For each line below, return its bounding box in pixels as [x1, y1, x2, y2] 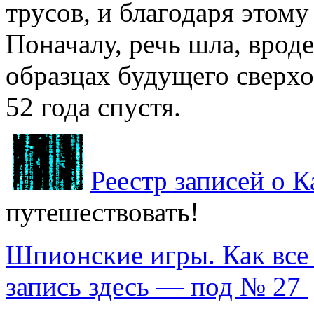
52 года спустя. [6, 91, 181, 122]
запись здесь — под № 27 [6, 271, 308, 301]
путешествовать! [6, 196, 199, 227]
